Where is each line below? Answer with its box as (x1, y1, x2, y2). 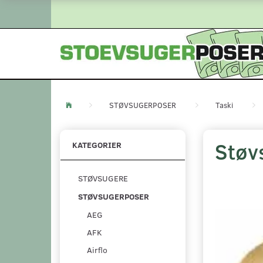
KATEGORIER (72, 139, 122, 150)
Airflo (87, 244, 107, 255)
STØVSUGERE (78, 173, 128, 184)
